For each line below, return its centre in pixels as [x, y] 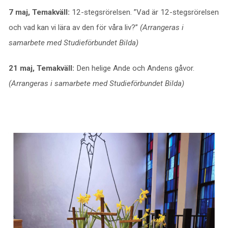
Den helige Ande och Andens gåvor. [135, 68]
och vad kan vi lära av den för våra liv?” [74, 27]
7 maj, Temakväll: [40, 12]
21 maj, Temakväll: [42, 68]
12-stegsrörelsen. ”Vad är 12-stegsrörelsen [145, 12]
